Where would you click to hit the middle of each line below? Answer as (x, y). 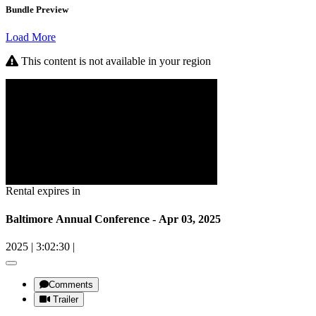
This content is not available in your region (115, 61)
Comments (71, 284)
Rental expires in (43, 191)
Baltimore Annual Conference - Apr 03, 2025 (113, 219)
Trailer (66, 299)
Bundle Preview (37, 10)
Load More (31, 37)
